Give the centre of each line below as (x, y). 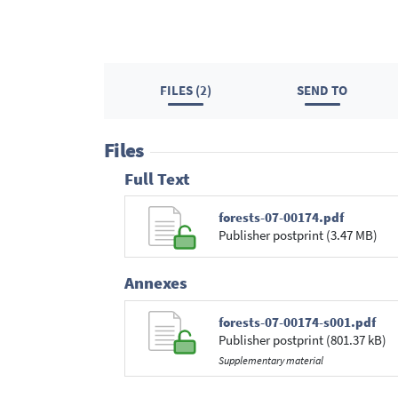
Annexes (155, 283)
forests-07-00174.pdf (281, 218)
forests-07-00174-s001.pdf (297, 322)
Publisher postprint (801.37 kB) (302, 339)
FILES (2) (186, 91)
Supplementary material (271, 360)
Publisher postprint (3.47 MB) (298, 235)
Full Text (157, 179)
